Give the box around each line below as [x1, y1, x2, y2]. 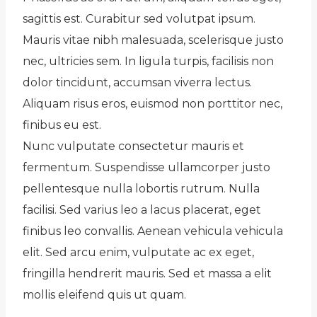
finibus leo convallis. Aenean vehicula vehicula [23, 224, 283, 238]
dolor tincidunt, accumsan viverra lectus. [23, 75, 252, 89]
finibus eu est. [23, 117, 101, 132]
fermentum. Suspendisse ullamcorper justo [23, 160, 270, 174]
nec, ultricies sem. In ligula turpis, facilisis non [23, 54, 274, 68]
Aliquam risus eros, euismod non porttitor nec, [23, 96, 282, 110]
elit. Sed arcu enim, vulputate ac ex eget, [23, 245, 254, 259]
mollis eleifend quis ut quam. [23, 287, 186, 301]
